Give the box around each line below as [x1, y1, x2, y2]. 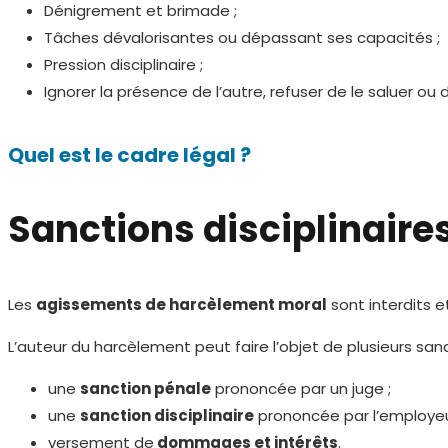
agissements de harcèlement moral [36, 293, 327, 315]
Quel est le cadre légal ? [8, 140, 251, 169]
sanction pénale [80, 377, 211, 399]
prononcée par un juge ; [211, 377, 391, 399]
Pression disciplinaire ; [43, 54, 203, 76]
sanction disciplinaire [80, 404, 254, 426]
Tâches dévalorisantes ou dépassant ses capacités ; [43, 27, 440, 49]
